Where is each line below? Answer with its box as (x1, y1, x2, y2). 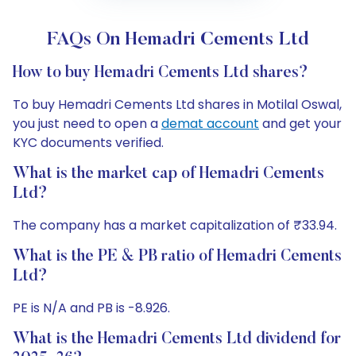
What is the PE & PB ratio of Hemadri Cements (13, 249, 342, 265)
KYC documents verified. (13, 133, 164, 152)
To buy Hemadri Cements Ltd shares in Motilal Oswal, (13, 95, 342, 114)
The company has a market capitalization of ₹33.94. (13, 216, 337, 234)
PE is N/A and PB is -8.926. (13, 299, 170, 317)
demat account (161, 114, 259, 133)
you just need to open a (13, 114, 161, 133)
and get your (259, 114, 342, 133)
